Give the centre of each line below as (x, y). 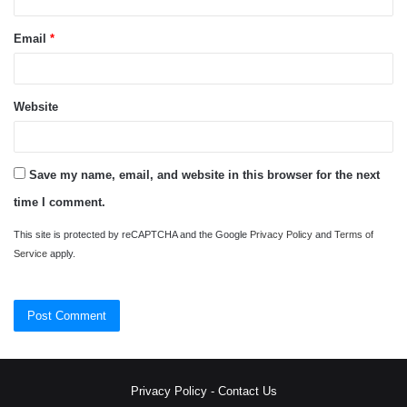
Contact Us (247, 391)
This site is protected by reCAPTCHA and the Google (132, 234)
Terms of (354, 234)
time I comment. (60, 202)
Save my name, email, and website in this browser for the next (204, 174)
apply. (61, 253)
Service (30, 253)
